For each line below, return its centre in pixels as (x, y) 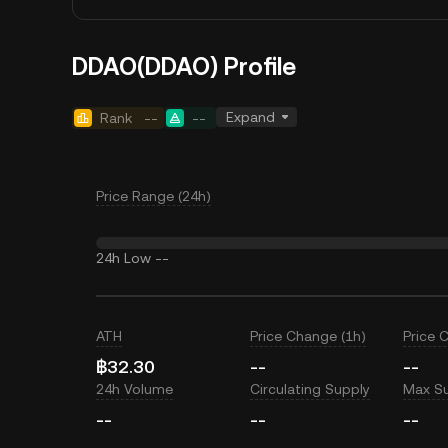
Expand (250, 117)
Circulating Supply (309, 389)
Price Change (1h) (307, 336)
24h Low (123, 258)
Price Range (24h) (153, 196)
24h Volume (134, 389)
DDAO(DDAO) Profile (184, 67)
